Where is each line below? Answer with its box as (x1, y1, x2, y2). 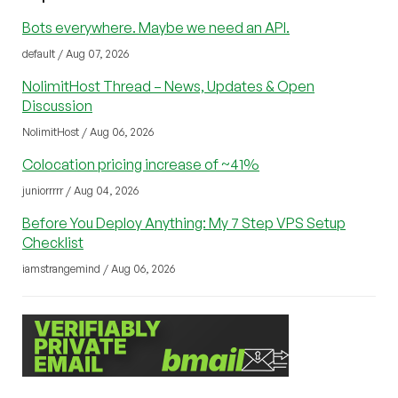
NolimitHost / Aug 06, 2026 (22, 124, 154, 139)
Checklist (22, 233, 84, 251)
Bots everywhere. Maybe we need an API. (22, 18, 290, 36)
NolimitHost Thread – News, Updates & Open (22, 76, 314, 95)
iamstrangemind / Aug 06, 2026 (22, 261, 175, 275)
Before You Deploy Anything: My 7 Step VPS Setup (22, 213, 346, 232)
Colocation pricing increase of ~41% (22, 155, 259, 173)
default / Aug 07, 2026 (22, 46, 129, 60)
